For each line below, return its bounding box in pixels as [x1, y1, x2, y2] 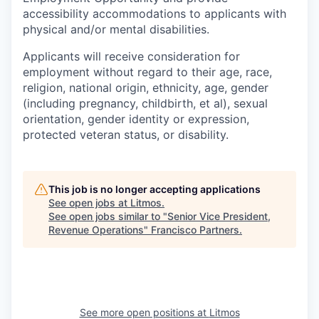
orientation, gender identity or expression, [23, 112, 249, 126]
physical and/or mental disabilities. [23, 22, 209, 36]
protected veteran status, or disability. [23, 127, 229, 142]
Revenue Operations [48, 224, 144, 236]
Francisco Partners [151, 224, 239, 236]
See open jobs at [48, 197, 130, 209]
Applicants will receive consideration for [23, 49, 240, 63]
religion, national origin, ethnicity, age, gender [23, 80, 268, 95]
